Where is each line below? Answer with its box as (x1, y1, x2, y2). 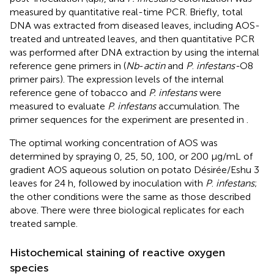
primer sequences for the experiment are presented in (10, 114, 246, 126)
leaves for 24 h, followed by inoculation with (10, 177, 206, 190)
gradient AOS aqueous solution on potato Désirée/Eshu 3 (10, 164, 259, 176)
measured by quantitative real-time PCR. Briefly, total (10, 6, 243, 18)
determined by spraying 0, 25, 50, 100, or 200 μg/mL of (10, 150, 253, 163)
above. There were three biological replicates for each (10, 204, 244, 217)
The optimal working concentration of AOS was (10, 137, 218, 149)
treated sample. (10, 218, 78, 230)
